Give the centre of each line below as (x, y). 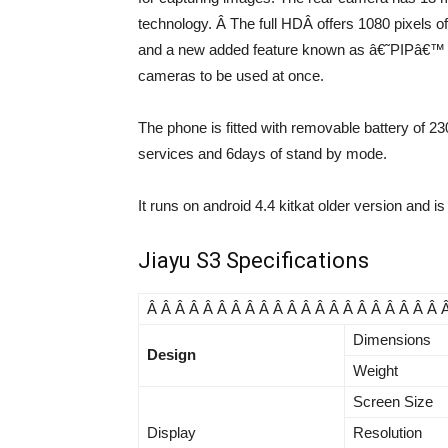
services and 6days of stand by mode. (262, 153)
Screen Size (393, 401)
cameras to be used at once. (231, 75)
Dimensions (392, 339)
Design (171, 354)
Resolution (387, 432)
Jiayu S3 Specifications (253, 260)
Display (171, 432)
